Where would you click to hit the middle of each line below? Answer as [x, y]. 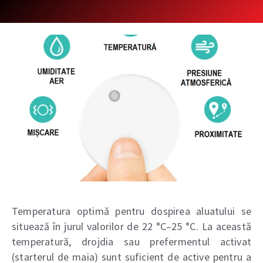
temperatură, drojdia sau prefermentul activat [131, 242]
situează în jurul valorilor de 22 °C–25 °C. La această [131, 227]
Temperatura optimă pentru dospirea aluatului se [131, 211]
